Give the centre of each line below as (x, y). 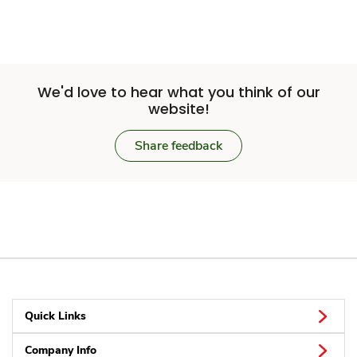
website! (178, 109)
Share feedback (178, 146)
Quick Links (55, 316)
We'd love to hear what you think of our (178, 92)
